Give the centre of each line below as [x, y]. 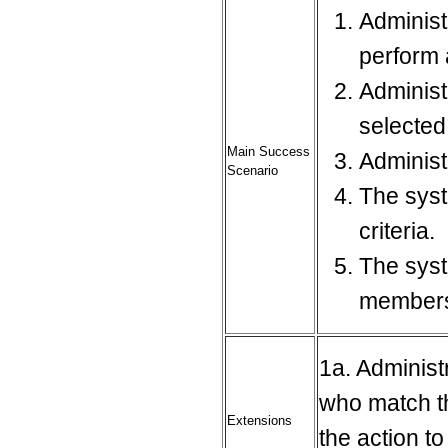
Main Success [268, 152]
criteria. [397, 231]
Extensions [259, 421]
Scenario [252, 171]
